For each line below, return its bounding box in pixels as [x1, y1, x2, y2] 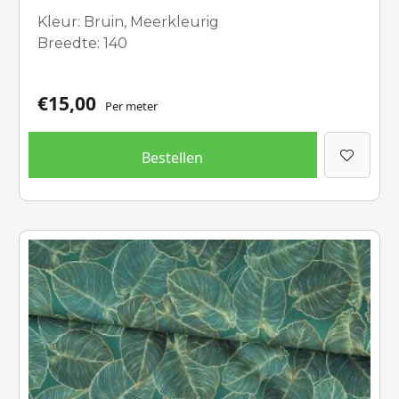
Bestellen [142, 148, 204, 167]
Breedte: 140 [37, 35, 128, 52]
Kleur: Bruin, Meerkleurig [37, 13, 220, 30]
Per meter [105, 98, 159, 114]
